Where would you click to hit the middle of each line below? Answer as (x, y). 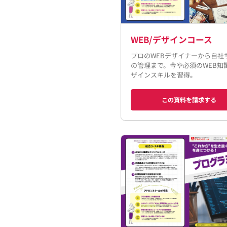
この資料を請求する (189, 100)
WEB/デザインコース (171, 39)
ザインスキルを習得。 (163, 75)
